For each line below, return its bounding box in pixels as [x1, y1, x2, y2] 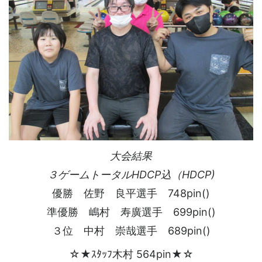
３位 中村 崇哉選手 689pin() [51, 225, 211, 237]
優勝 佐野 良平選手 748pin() [52, 187, 210, 200]
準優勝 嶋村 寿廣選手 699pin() [46, 206, 216, 219]
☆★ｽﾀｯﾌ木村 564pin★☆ [68, 248, 194, 261]
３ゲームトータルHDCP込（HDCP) [47, 168, 215, 181]
